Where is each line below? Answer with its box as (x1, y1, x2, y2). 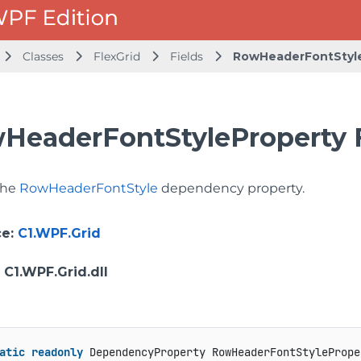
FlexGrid (93, 49, 140, 64)
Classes (23, 49, 67, 64)
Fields (170, 49, 206, 64)
